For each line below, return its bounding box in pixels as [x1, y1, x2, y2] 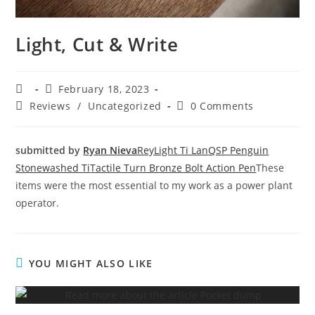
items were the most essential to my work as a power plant [15, 179, 293, 193]
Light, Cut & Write [15, 32, 179, 58]
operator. [15, 196, 60, 210]
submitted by [15, 143, 84, 157]
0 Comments [191, 99, 255, 113]
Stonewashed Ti [15, 161, 91, 175]
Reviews [30, 99, 71, 113]
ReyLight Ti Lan [137, 143, 209, 157]
